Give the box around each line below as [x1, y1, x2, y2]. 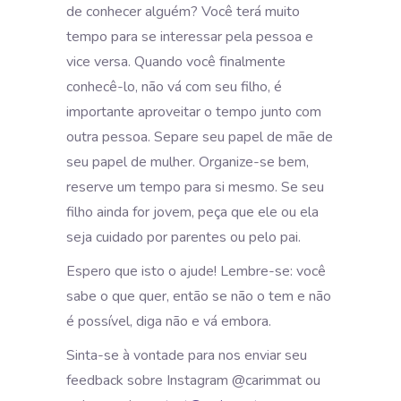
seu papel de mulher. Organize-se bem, [66, 151, 309, 172]
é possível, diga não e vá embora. [66, 311, 271, 331]
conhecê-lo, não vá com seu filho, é [66, 76, 282, 97]
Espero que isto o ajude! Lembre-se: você [66, 260, 326, 281]
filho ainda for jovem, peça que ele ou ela [66, 201, 319, 222]
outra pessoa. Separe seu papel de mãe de [66, 126, 333, 147]
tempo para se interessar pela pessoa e [66, 26, 313, 47]
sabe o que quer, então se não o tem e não [66, 286, 331, 306]
